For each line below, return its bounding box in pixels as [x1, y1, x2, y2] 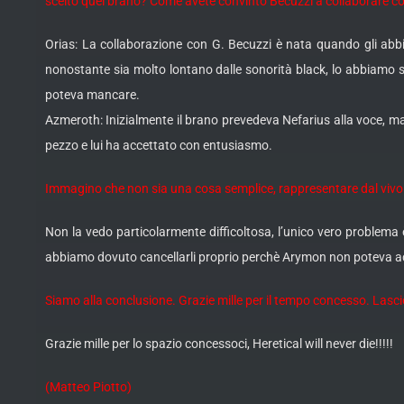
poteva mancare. [45, 87, 140, 103]
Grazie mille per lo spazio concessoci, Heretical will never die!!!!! [45, 336, 393, 352]
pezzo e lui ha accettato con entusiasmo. [45, 138, 272, 153]
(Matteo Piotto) [45, 380, 132, 395]
